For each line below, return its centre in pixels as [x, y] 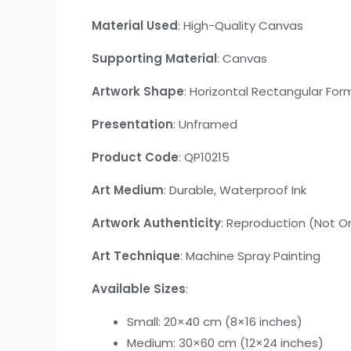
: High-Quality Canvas [241, 25]
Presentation [132, 124]
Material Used [135, 25]
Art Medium [128, 190]
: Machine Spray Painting [250, 255]
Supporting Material [154, 58]
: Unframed [205, 124]
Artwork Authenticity [156, 223]
